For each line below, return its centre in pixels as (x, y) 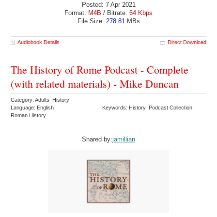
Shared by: (97, 139)
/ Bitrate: (115, 13)
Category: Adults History (41, 100)
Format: (76, 13)
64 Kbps (141, 13)
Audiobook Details (39, 42)
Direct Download (187, 42)
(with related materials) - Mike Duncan (95, 83)
